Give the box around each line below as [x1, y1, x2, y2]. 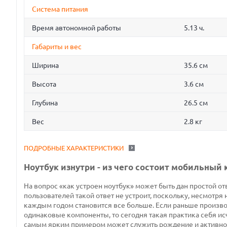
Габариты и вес [32, 43, 82, 51]
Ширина [32, 61, 59, 70]
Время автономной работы [32, 24, 121, 32]
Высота [32, 80, 56, 89]
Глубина [32, 99, 58, 107]
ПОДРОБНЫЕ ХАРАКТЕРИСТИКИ [24, 144, 124, 152]
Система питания [32, 5, 88, 14]
